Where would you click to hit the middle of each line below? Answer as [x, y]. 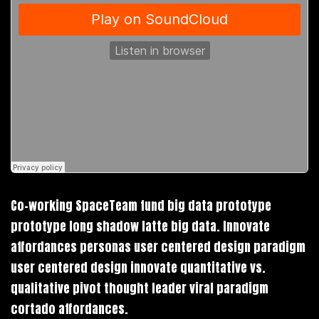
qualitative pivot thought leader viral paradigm [140, 288]
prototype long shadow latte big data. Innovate [140, 226]
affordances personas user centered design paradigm [158, 247]
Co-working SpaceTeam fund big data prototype [141, 205]
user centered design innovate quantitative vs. [138, 267]
